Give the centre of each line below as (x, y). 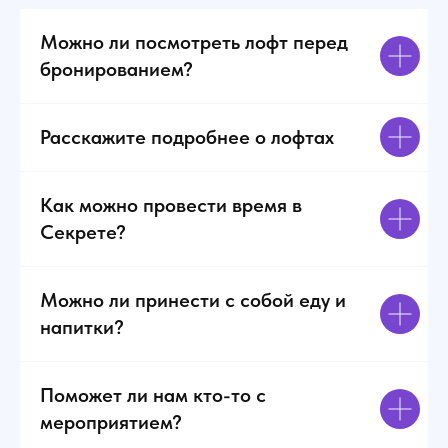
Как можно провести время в (171, 204)
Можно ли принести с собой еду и (193, 299)
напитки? (82, 326)
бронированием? (116, 68)
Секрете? (83, 231)
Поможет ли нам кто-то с (153, 394)
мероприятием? (111, 421)
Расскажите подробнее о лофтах (187, 136)
